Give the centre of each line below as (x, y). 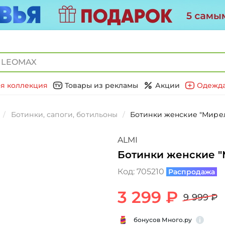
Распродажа (192, 172)
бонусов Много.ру (163, 220)
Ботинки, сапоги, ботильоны (64, 115)
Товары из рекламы (101, 85)
